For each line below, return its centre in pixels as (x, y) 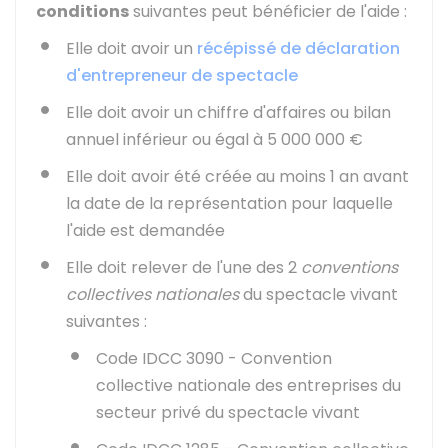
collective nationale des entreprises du (248, 385)
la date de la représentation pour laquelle (229, 203)
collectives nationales (152, 294)
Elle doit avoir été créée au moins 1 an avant (237, 176)
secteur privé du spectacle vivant (228, 412)
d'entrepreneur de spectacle (182, 75)
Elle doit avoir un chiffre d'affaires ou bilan (228, 112)
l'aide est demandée (145, 230)
